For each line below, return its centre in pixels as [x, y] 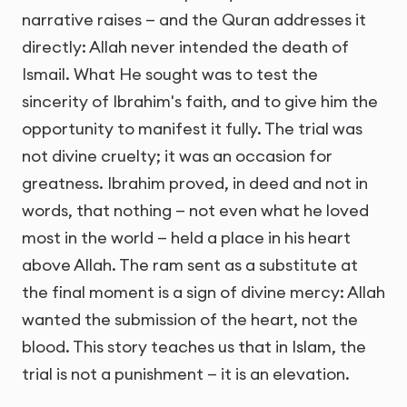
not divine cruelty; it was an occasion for [177, 156]
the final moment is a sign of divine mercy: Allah [203, 293]
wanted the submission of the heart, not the [190, 320]
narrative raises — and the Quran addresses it [194, 20]
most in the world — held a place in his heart [186, 238]
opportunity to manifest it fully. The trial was [192, 129]
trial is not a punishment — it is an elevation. [186, 374]
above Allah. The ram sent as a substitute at [190, 265]
